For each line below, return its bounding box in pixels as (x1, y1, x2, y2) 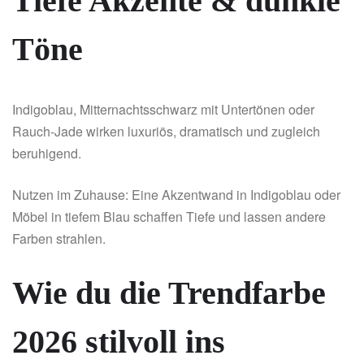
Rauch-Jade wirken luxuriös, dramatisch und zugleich (12, 122, 320, 141)
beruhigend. (12, 144, 84, 163)
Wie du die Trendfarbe (12, 275, 326, 312)
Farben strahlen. (12, 229, 106, 249)
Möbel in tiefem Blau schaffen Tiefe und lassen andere (12, 207, 326, 227)
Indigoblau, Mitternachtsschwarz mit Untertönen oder (12, 100, 314, 119)
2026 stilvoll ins (12, 323, 225, 361)
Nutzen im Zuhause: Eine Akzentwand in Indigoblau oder (12, 185, 340, 205)
